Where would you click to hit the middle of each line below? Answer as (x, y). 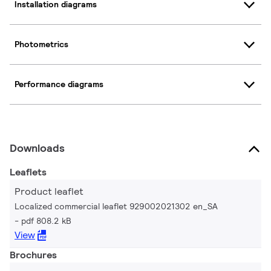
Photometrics (41, 44)
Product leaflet (49, 191)
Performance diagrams (59, 84)
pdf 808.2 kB (46, 220)
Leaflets (28, 172)
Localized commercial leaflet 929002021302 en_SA (116, 206)
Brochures (33, 255)
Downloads (37, 148)
